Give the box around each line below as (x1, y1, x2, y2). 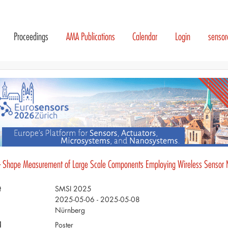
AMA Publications (66, 30, 115, 43)
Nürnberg (54, 205, 85, 215)
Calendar (132, 30, 158, 43)
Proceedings (13, 30, 48, 43)
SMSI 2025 (54, 183, 92, 193)
